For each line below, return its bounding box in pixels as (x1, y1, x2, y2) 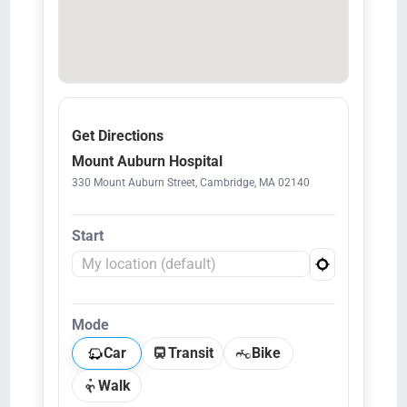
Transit (167, 343, 213, 362)
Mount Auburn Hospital (71, 152, 223, 170)
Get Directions (71, 126, 164, 144)
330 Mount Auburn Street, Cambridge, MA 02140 (71, 175, 310, 189)
